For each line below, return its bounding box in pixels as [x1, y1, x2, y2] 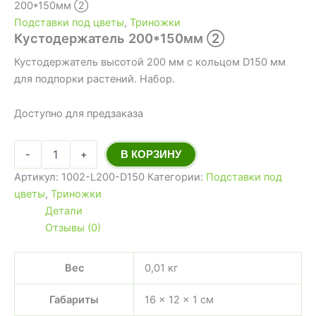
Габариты [49, 293, 99, 306]
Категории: [147, 170, 206, 183]
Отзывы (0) [44, 221, 101, 234]
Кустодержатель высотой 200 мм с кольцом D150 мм [14, 55, 286, 68]
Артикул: [14, 170, 61, 183]
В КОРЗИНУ [121, 148, 182, 160]
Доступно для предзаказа [14, 107, 143, 121]
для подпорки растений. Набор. [14, 72, 175, 85]
